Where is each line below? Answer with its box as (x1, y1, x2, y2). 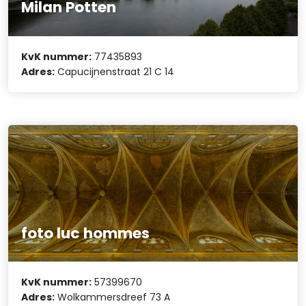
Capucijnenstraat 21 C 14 (55, 64, 175, 79)
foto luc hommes (21, 222, 150, 244)
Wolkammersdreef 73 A (55, 290, 171, 305)
